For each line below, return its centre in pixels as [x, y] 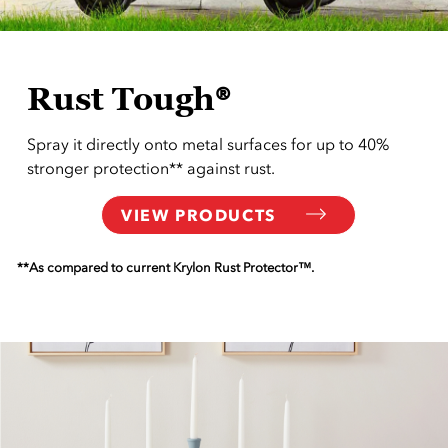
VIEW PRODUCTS [198, 215]
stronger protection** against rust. [151, 168]
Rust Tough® [129, 98]
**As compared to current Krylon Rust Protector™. [166, 267]
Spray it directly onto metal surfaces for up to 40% [208, 144]
